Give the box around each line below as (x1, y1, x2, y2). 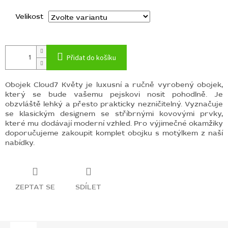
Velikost (15, 11, 43, 21)
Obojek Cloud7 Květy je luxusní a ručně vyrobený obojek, (5, 79, 223, 90)
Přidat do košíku (67, 52, 116, 63)
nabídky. (5, 137, 35, 148)
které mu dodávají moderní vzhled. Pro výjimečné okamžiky (5, 118, 223, 128)
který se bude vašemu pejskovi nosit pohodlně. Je (5, 89, 223, 99)
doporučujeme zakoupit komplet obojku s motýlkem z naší (5, 128, 223, 138)
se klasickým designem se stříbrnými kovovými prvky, (5, 108, 223, 119)
